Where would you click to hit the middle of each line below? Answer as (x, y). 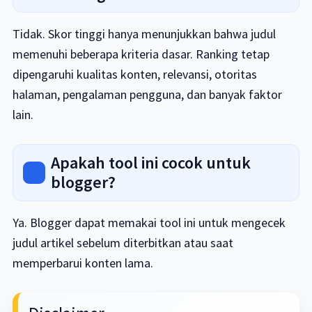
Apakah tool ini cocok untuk (150, 163)
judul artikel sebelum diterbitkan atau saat (123, 243)
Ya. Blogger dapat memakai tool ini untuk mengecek (149, 223)
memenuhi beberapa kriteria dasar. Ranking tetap (141, 54)
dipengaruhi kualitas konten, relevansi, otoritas (134, 74)
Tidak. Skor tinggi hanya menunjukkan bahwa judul (144, 34)
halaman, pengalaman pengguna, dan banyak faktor (147, 94)
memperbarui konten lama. (83, 263)
